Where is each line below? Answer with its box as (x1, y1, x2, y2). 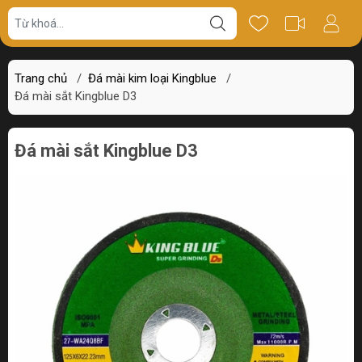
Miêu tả (115, 8, 157, 23)
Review (297, 8, 337, 23)
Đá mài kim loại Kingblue (88, 71, 217, 86)
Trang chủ (15, 71, 67, 86)
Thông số (200, 8, 253, 23)
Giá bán (23, 8, 67, 23)
